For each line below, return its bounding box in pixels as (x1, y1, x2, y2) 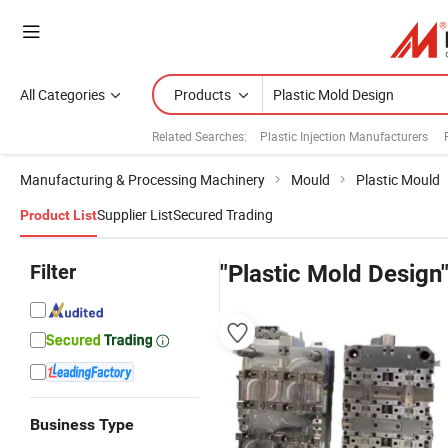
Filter (30, 260, 76, 284)
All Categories (20, 85, 105, 104)
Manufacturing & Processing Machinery (20, 170, 265, 189)
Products (174, 85, 231, 104)
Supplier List (97, 205, 173, 224)
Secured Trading (173, 205, 273, 224)
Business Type (30, 415, 134, 434)
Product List (20, 207, 97, 223)
